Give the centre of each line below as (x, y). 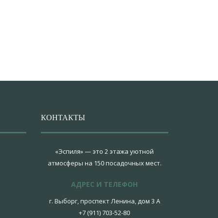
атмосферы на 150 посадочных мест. (104, 163)
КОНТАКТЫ (63, 117)
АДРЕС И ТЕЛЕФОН (105, 184)
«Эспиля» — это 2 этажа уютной (105, 151)
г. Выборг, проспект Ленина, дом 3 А (104, 201)
